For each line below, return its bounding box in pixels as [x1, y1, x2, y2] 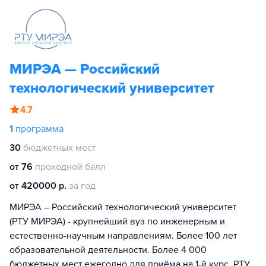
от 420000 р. [9, 180, 66, 192]
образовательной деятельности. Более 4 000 [9, 244, 207, 256]
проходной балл [35, 161, 106, 173]
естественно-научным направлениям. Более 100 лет [9, 230, 237, 242]
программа [15, 123, 64, 135]
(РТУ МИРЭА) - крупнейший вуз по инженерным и [9, 216, 225, 227]
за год [69, 180, 96, 192]
